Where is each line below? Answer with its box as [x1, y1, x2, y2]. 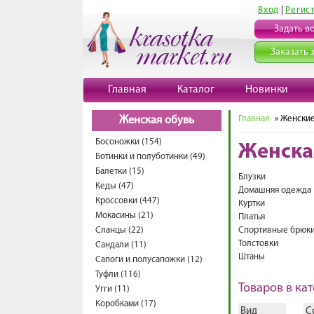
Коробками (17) [95, 299, 156, 308]
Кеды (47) [95, 182, 134, 191]
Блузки [238, 172, 266, 182]
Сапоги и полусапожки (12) [95, 255, 203, 264]
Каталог [177, 84, 214, 95]
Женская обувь [119, 115, 194, 126]
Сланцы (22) [95, 226, 144, 235]
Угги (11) [95, 285, 130, 294]
